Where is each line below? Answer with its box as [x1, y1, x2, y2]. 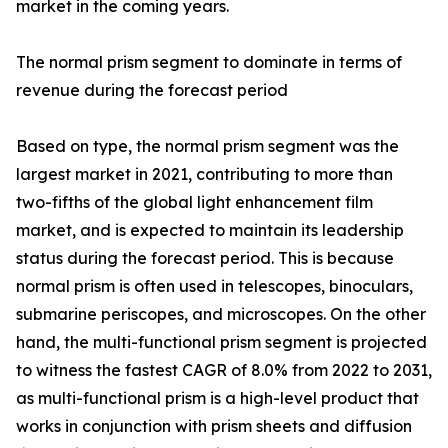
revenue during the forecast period [16, 80, 288, 101]
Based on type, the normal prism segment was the [16, 136, 399, 157]
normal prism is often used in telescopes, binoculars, [16, 276, 413, 297]
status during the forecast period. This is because [16, 248, 394, 269]
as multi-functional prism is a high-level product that [16, 388, 419, 409]
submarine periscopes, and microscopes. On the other [16, 304, 426, 325]
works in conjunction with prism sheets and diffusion [16, 416, 412, 437]
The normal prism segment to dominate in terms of [16, 52, 402, 73]
